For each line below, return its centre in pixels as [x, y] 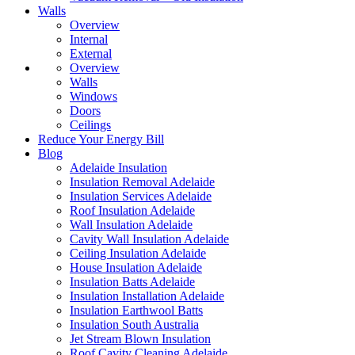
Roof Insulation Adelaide [132, 210]
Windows [94, 96]
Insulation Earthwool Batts [136, 310]
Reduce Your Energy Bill [101, 139]
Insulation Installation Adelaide [147, 296]
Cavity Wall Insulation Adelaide [149, 239]
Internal [89, 39]
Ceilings [90, 125]
